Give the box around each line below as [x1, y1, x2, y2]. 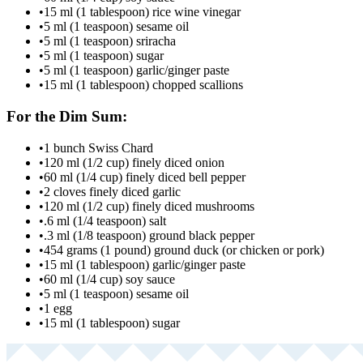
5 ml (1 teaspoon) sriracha [44, 34, 176, 49]
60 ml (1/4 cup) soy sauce [44, 271, 175, 286]
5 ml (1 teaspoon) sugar [44, 49, 164, 63]
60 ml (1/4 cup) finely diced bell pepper [44, 169, 246, 184]
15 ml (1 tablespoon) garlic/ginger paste [44, 257, 246, 271]
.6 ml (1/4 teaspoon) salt [44, 213, 166, 228]
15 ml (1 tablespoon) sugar [44, 315, 180, 330]
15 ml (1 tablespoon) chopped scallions [44, 78, 243, 92]
